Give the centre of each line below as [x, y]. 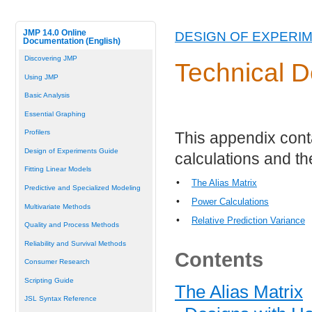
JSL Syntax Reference [60, 299]
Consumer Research [57, 262]
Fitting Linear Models [57, 169]
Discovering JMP [50, 58]
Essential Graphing [55, 114]
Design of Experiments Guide [71, 150]
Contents [219, 259]
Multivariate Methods [57, 206]
